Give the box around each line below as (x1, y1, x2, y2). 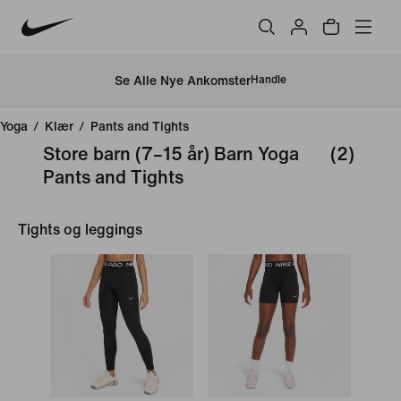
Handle (251, 74, 286, 86)
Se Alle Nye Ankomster (115, 73, 251, 88)
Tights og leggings (18, 222, 142, 237)
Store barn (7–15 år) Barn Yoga (43, 145, 299, 164)
